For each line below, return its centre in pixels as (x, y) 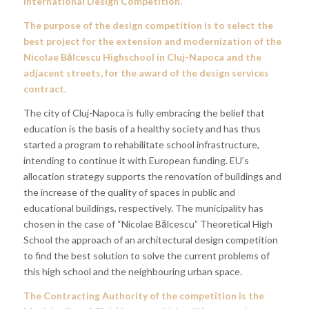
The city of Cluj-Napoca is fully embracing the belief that (144, 112)
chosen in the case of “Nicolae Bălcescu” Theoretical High (148, 223)
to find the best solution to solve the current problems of (146, 255)
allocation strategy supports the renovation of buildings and (152, 176)
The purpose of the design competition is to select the (148, 25)
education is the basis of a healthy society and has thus (142, 128)
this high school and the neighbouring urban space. (132, 271)
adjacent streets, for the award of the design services (146, 72)
